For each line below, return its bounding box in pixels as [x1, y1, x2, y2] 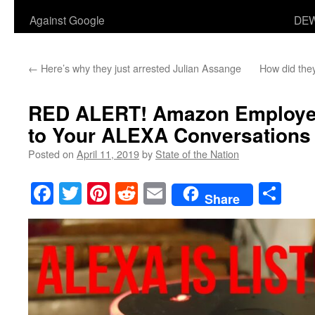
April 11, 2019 [77, 146, 139, 161]
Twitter [82, 178, 146, 209]
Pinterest [110, 178, 188, 209]
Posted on [28, 146, 74, 161]
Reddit [138, 178, 197, 209]
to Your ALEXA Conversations [28, 120, 311, 149]
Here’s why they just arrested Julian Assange [38, 60, 241, 75]
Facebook [53, 178, 140, 209]
